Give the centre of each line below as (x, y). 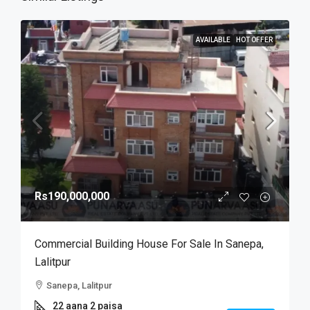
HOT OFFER (254, 40)
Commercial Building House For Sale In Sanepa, (149, 244)
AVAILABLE (213, 40)
